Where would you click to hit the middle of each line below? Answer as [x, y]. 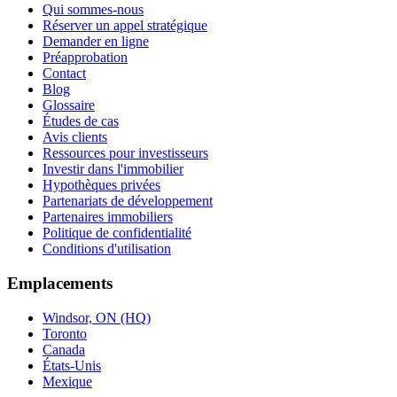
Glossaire [69, 105]
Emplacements [60, 284]
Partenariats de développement [128, 201]
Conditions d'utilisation [107, 249]
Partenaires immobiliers [108, 217]
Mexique [67, 381]
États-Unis [72, 365]
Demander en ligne [96, 42]
